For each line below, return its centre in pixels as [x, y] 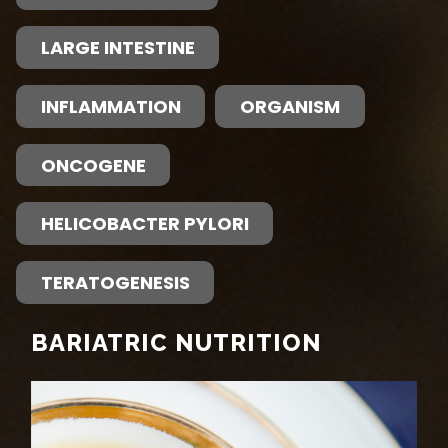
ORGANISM [289, 106]
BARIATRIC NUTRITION [176, 342]
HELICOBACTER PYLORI [144, 224]
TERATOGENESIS [115, 282]
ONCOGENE [93, 165]
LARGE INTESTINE [117, 48]
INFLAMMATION [110, 106]
